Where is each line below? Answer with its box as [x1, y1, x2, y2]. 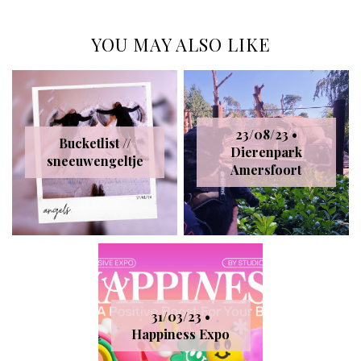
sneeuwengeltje [46, 152, 143, 170]
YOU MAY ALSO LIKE [90, 32, 271, 57]
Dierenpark [230, 143, 302, 161]
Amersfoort [230, 161, 302, 179]
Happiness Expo [131, 325, 230, 342]
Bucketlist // [58, 135, 131, 152]
